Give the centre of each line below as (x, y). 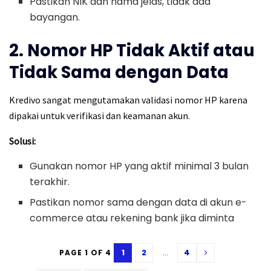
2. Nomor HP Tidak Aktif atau (132, 51)
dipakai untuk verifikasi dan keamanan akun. (100, 115)
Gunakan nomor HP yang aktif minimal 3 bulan (139, 166)
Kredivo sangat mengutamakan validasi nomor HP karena (128, 100)
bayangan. (55, 18)
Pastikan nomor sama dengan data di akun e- (139, 202)
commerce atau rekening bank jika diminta (132, 218)
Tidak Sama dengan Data (119, 73)
